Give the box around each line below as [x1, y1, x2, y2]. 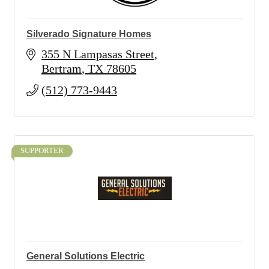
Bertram [41, 62, 82, 75]
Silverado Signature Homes [26, 29, 151, 39]
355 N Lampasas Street [41, 47, 154, 61]
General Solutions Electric [26, 251, 145, 261]
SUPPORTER [20, 147, 64, 155]
